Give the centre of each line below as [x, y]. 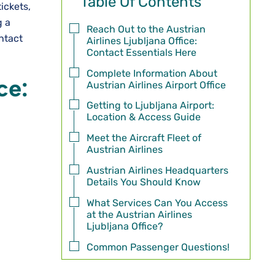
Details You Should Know [143, 182]
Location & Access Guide [143, 117]
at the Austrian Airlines [139, 214]
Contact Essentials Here [141, 52]
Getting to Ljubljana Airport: [150, 106]
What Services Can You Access [157, 203]
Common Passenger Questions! [158, 247]
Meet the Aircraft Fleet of [144, 138]
